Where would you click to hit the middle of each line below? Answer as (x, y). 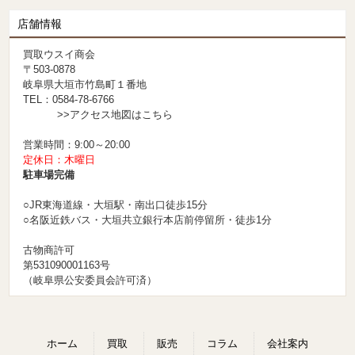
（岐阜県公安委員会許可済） (90, 281)
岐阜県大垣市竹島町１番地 (85, 85)
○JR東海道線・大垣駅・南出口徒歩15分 (116, 205)
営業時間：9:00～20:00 (77, 145)
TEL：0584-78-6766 (69, 100)
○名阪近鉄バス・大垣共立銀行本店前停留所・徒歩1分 (148, 220)
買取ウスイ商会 (59, 55)
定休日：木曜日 (59, 160)
